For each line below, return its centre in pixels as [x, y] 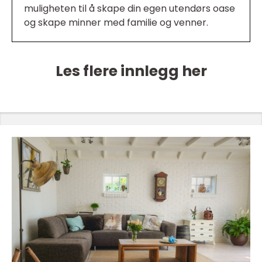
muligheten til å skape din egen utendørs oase [130, 8]
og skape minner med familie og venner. [116, 22]
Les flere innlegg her [131, 71]
